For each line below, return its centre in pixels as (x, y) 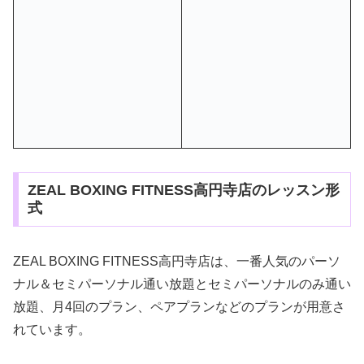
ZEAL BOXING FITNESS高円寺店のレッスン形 (183, 191)
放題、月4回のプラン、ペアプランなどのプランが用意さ (179, 307)
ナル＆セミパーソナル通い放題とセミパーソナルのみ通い (182, 284)
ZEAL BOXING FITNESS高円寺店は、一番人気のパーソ (177, 262)
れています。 (52, 330)
